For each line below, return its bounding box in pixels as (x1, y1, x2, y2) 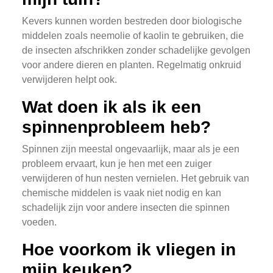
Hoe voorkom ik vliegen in (22, 240, 236, 259)
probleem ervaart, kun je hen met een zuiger (22, 158, 211, 169)
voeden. (22, 217, 57, 227)
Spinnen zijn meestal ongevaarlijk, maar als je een (22, 144, 239, 154)
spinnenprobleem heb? (22, 118, 211, 136)
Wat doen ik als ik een (22, 97, 201, 116)
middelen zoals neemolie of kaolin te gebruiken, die (22, 30, 244, 41)
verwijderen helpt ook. (22, 74, 117, 85)
